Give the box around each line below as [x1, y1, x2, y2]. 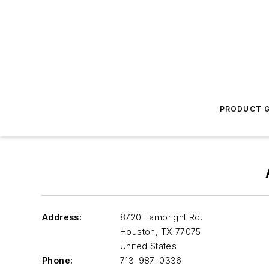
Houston [120, 226, 156, 237]
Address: [42, 212, 82, 222]
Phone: [42, 255, 73, 265]
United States [120, 241, 177, 251]
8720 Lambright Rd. [120, 212, 203, 222]
